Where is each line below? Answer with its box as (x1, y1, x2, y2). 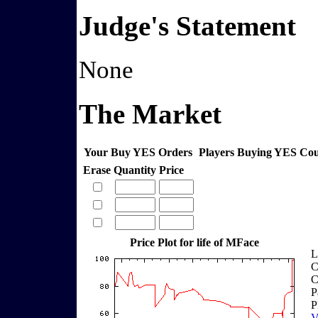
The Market (79, 99, 221, 129)
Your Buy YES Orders (84, 146, 193, 158)
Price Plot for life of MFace (130, 236, 259, 248)
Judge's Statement (79, 11, 296, 42)
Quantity (114, 163, 156, 176)
